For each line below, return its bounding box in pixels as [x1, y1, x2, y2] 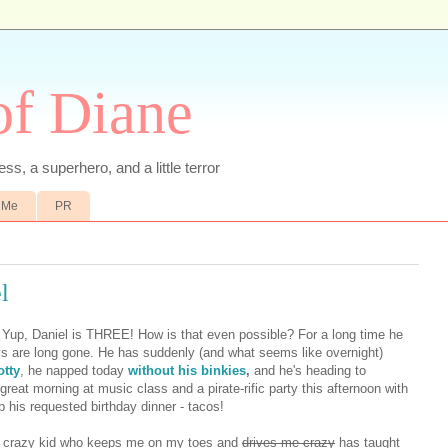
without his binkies [128, 363, 246, 379]
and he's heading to [254, 363, 366, 379]
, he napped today [20, 363, 128, 379]
